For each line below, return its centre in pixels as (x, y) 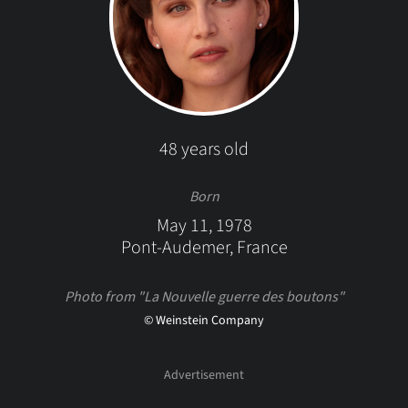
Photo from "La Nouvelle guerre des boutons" (204, 297)
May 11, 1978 (204, 226)
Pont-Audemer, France (204, 248)
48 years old (204, 149)
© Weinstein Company (204, 321)
